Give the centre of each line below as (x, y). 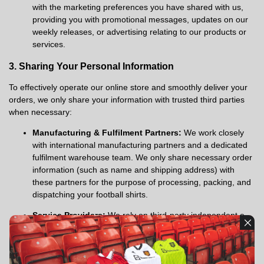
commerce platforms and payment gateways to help (129, 227)
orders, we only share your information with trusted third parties (127, 100)
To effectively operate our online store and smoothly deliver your (128, 87)
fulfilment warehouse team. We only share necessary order (142, 157)
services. (49, 44)
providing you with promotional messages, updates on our (140, 19)
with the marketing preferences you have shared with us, (138, 7)
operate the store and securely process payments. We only (142, 240)
